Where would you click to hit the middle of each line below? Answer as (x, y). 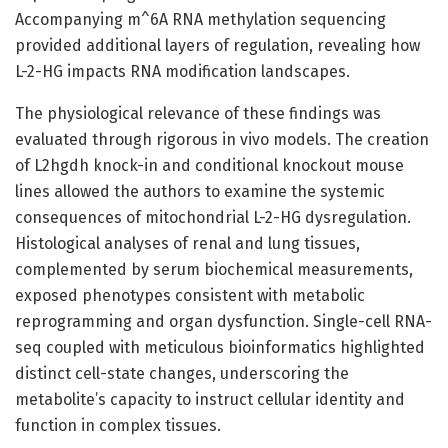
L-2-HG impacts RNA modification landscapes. (182, 71)
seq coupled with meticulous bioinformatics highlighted (220, 347)
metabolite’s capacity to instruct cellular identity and (210, 399)
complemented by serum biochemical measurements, (214, 269)
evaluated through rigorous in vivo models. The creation (222, 139)
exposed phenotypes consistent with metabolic (190, 295)
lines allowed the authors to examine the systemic (200, 191)
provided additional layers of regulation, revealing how (217, 45)
